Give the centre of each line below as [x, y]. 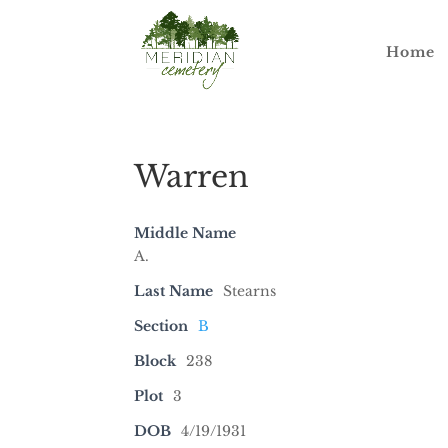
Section [161, 326]
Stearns [250, 291]
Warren [192, 176]
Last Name [174, 291]
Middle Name [185, 233]
